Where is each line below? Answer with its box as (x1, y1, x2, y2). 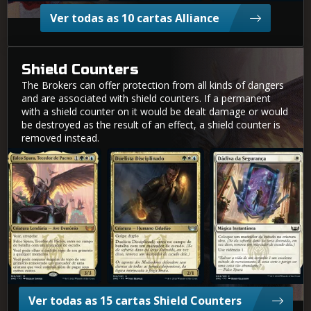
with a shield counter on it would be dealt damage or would (22, 105, 288, 119)
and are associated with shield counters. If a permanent (22, 92, 271, 106)
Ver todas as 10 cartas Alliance (50, 10, 219, 26)
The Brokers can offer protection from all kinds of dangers (22, 78, 284, 92)
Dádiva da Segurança (216, 153, 280, 160)
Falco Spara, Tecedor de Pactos (10, 153, 107, 160)
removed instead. (22, 131, 99, 145)
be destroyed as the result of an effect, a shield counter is (22, 118, 280, 132)
